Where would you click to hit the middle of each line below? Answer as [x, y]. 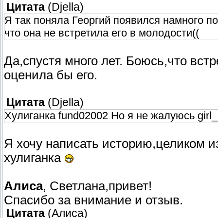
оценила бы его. [51, 75]
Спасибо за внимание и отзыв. [93, 200]
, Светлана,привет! [97, 186]
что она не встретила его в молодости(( [102, 33]
